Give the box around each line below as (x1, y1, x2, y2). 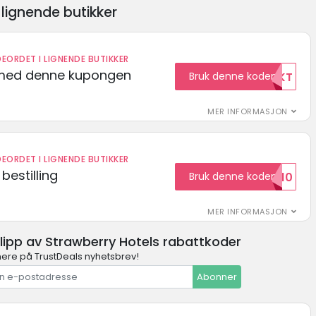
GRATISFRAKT (216, 69, 293, 86)
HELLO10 (247, 169, 293, 186)
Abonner (196, 270, 237, 284)
